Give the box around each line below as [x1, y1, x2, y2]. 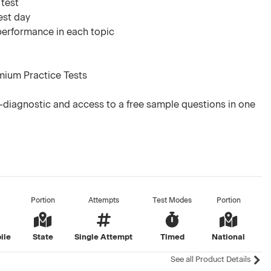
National [212, 232, 246, 241]
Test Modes [152, 196, 192, 204]
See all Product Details [170, 255, 252, 264]
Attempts [88, 196, 119, 204]
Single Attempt [74, 232, 133, 241]
